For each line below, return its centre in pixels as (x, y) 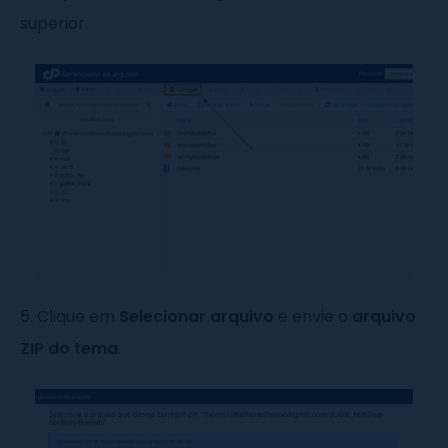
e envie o (313, 316)
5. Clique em (69, 316)
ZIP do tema (69, 348)
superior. (54, 24)
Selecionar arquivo (196, 316)
